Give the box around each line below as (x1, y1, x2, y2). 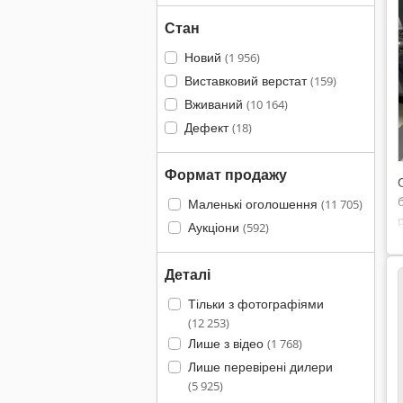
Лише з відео (187, 335, 267, 352)
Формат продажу (165, 165, 287, 184)
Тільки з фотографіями (187, 295, 324, 312)
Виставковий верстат (184, 72, 310, 89)
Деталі (165, 264, 210, 284)
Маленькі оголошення (187, 195, 321, 212)
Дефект (184, 119, 232, 136)
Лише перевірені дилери (187, 358, 333, 375)
